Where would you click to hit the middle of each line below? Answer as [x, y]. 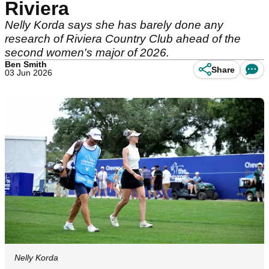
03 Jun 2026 [29, 73]
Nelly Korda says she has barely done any [114, 25]
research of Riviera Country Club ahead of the [123, 39]
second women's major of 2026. [87, 53]
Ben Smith [26, 64]
